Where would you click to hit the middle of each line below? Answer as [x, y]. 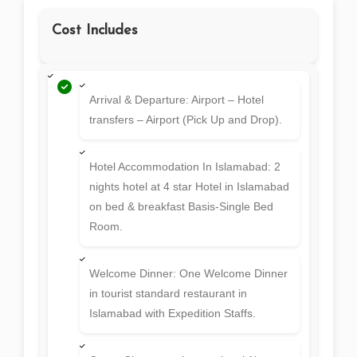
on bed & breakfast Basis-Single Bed [181, 207]
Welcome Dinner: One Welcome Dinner [188, 274]
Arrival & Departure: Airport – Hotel [177, 100]
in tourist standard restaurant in [168, 294]
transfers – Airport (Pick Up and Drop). [186, 120]
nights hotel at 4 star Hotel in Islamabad [189, 187]
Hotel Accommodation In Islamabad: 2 [185, 167]
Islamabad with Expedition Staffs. [173, 314]
